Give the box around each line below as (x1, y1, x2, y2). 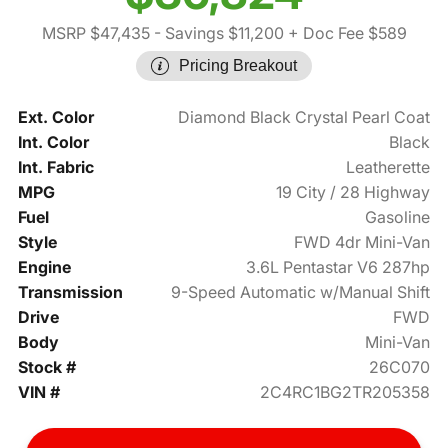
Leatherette (346, 157, 431, 178)
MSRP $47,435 (41, 23, 150, 44)
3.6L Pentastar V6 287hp (246, 257, 431, 278)
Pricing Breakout (179, 57, 297, 75)
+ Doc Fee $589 (283, 23, 407, 44)
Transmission (17, 282, 123, 303)
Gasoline (365, 207, 431, 228)
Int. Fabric (17, 157, 94, 178)
